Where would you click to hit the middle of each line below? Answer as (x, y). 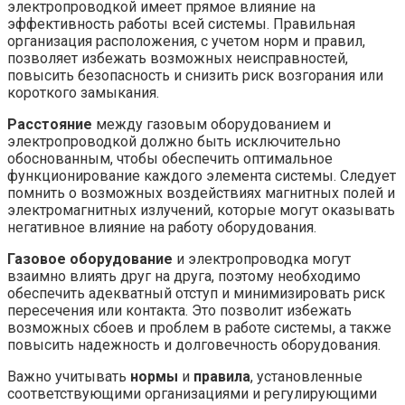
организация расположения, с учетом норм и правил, (186, 42)
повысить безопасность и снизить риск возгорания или (195, 76)
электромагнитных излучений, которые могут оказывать (201, 211)
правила (222, 377)
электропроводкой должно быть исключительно (174, 142)
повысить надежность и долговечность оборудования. (194, 345)
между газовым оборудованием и (212, 125)
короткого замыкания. (83, 93)
